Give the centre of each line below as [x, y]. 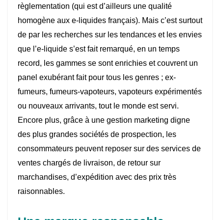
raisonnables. [41, 192]
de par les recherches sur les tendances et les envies [110, 35]
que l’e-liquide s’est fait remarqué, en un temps [99, 49]
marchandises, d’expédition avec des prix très [97, 177]
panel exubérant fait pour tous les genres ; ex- [97, 78]
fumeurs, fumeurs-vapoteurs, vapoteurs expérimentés [110, 92]
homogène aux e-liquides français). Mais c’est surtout [110, 21]
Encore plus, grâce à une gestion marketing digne [104, 120]
